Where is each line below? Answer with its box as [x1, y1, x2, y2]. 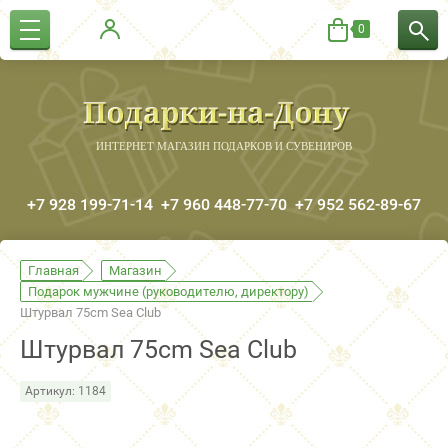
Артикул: [25, 383, 75, 398]
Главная [28, 263, 79, 278]
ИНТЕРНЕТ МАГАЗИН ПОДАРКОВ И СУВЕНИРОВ [96, 140, 352, 152]
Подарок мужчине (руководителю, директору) [28, 284, 309, 299]
